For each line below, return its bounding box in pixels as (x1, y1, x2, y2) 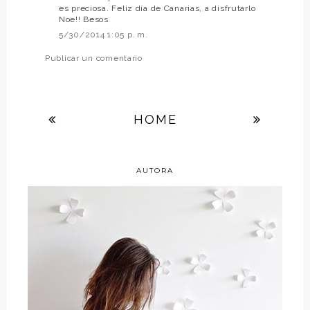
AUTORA (136, 166, 174, 175)
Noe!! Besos (59, 15, 109, 24)
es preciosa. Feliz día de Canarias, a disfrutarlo (59, 3, 256, 13)
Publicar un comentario (45, 53, 143, 63)
